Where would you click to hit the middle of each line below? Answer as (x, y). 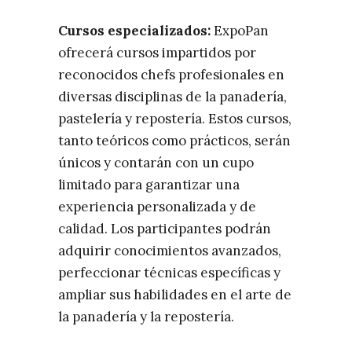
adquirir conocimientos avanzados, (170, 251)
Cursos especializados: (136, 31)
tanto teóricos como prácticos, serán (174, 141)
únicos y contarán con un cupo (156, 163)
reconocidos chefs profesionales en (171, 75)
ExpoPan (241, 31)
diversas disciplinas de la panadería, (172, 97)
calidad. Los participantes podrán (165, 229)
